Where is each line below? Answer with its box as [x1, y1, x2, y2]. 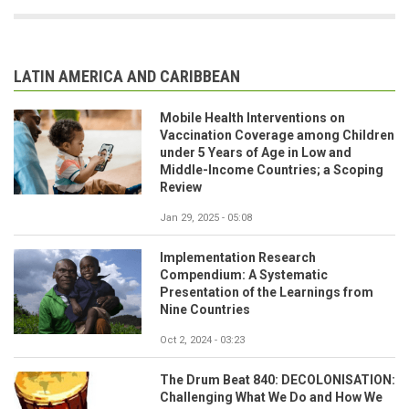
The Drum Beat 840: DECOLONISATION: [160, 372, 395, 387]
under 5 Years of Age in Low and [160, 144, 351, 160]
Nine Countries [160, 301, 250, 317]
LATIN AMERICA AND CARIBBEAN [14, 66, 240, 86]
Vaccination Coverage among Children [160, 127, 394, 142]
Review [160, 179, 202, 194]
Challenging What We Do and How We [160, 389, 383, 404]
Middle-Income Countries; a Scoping [160, 162, 383, 177]
